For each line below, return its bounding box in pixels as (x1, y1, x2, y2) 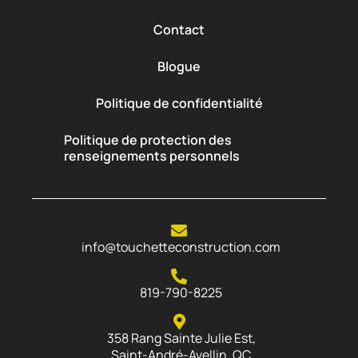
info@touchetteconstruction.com (82, 237, 280, 256)
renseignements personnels (64, 146, 240, 165)
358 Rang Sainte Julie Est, (106, 328, 256, 347)
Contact (153, 20, 205, 38)
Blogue (157, 57, 201, 75)
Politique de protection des (64, 130, 232, 149)
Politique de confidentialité (95, 93, 263, 112)
